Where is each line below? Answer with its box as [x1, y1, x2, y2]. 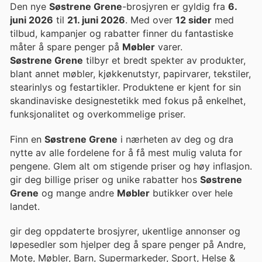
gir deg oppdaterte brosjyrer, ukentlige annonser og [10, 225, 240, 237]
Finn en [10, 133, 44, 145]
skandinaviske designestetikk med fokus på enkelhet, [10, 95, 246, 107]
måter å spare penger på [10, 41, 122, 53]
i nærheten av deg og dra [118, 133, 233, 145]
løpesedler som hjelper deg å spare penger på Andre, [10, 238, 246, 250]
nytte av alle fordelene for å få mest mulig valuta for [10, 146, 242, 158]
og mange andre [39, 187, 117, 199]
